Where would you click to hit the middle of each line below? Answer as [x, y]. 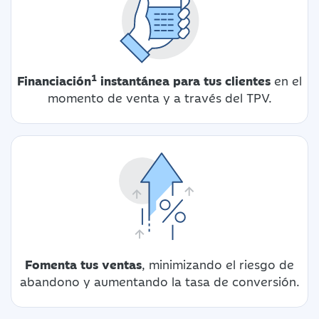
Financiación [54, 80]
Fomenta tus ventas [83, 264]
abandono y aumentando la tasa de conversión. [159, 281]
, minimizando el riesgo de [218, 264]
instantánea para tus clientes [184, 80]
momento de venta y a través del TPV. [159, 97]
